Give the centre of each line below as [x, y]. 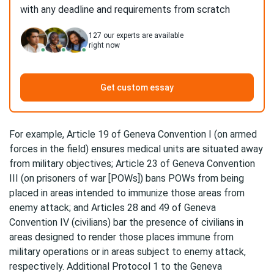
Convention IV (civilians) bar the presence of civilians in [126, 222]
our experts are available [143, 35]
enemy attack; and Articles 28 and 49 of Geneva [113, 208]
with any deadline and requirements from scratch [125, 9]
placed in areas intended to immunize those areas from [127, 193]
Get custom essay [137, 87]
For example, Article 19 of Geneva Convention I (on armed [133, 134]
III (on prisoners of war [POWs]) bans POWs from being [127, 178]
